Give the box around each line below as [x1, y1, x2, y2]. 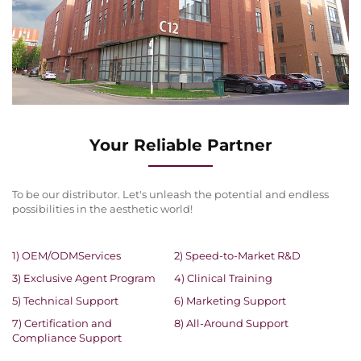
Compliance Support [12, 331, 122, 345]
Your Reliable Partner [89, 135, 272, 156]
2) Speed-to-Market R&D [173, 249, 301, 263]
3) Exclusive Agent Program [12, 272, 156, 285]
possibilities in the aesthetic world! [12, 202, 193, 216]
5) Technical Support [12, 294, 118, 308]
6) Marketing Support [173, 294, 286, 308]
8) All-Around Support [173, 317, 288, 330]
